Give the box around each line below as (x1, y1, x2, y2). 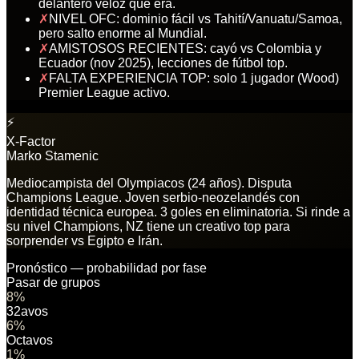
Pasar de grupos (6, 275, 100, 289)
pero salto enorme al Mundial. (38, 26, 207, 40)
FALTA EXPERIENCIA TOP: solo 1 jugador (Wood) (49, 71, 339, 85)
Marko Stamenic (6, 148, 99, 163)
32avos (6, 304, 48, 318)
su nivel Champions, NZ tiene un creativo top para (6, 219, 290, 233)
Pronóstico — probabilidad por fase (6, 260, 207, 275)
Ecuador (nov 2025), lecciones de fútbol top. (38, 55, 288, 70)
